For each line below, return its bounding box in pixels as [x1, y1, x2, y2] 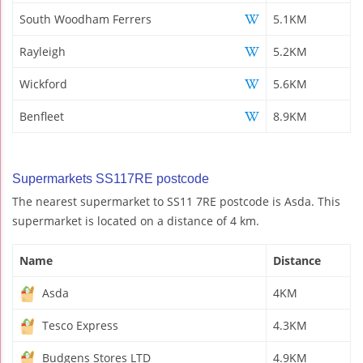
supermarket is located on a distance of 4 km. [12, 212, 259, 228]
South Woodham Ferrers [19, 11, 152, 27]
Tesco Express [39, 317, 118, 333]
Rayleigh [19, 43, 66, 59]
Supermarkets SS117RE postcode [12, 171, 209, 186]
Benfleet [19, 108, 64, 124]
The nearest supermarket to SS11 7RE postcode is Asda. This [12, 193, 340, 209]
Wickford [19, 75, 67, 92]
